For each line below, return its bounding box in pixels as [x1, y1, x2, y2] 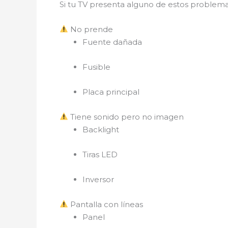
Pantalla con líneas [68, 199, 144, 209]
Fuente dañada [82, 37, 142, 47]
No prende [68, 24, 113, 34]
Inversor [82, 174, 114, 184]
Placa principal [82, 87, 139, 97]
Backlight [82, 124, 119, 134]
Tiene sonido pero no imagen [68, 111, 184, 122]
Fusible [82, 62, 110, 72]
